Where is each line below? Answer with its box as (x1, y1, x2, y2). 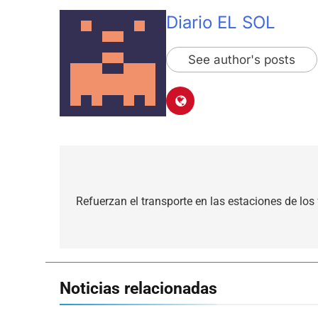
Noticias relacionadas (60, 278, 217, 298)
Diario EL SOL (166, 11, 275, 33)
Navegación (73, 168, 164, 189)
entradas (73, 219, 141, 240)
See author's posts (188, 52, 295, 67)
